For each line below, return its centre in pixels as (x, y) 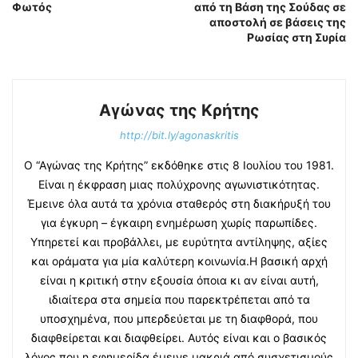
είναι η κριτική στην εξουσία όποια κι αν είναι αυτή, (179, 280)
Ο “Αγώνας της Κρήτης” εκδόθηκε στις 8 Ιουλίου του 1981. (179, 165)
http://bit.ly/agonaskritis (179, 135)
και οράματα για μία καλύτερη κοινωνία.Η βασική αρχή (179, 261)
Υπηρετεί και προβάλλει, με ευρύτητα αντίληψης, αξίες (179, 241)
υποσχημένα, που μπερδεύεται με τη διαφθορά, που (179, 318)
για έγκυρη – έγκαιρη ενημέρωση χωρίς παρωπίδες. (179, 222)
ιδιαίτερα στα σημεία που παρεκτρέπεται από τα (179, 299)
